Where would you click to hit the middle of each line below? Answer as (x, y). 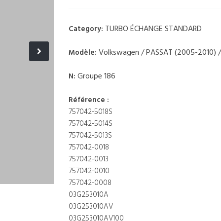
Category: (87, 29)
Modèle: (84, 53)
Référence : (89, 100)
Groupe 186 (96, 76)
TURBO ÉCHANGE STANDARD (153, 29)
